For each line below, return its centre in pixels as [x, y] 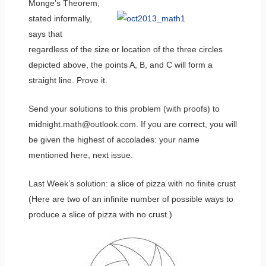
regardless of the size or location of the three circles [125, 49]
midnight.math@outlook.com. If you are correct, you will [132, 124]
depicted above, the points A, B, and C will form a [120, 64]
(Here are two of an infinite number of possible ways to [131, 199]
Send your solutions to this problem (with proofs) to [124, 108]
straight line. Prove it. [68, 80]
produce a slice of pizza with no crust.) [100, 214]
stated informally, [60, 18]
